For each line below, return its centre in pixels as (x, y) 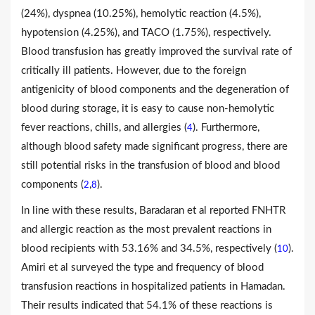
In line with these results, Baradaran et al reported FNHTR (153, 210)
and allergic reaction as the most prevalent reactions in (146, 229)
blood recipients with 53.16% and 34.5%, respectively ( (149, 248)
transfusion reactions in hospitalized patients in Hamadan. (153, 286)
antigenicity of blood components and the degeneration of (155, 89)
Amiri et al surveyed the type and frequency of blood (142, 267)
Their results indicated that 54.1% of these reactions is (147, 305)
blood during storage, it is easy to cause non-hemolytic (148, 108)
